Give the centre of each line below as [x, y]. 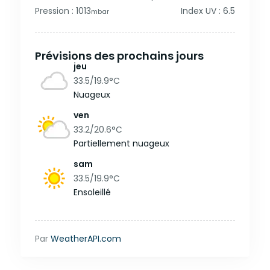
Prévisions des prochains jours [119, 56]
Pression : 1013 [63, 11]
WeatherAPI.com [86, 239]
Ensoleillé [92, 192]
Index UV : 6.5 [208, 11]
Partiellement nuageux [121, 143]
